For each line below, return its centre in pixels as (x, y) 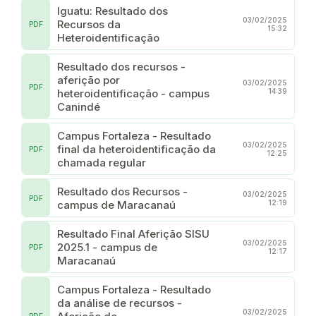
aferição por (89, 80)
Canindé (79, 107)
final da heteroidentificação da (136, 149)
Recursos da (89, 24)
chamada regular (102, 162)
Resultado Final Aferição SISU (133, 233)
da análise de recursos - (120, 303)
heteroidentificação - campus (133, 93)
